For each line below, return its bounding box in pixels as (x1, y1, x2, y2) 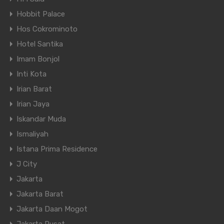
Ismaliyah (16, 129, 48, 139)
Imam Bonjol (16, 54, 59, 64)
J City (16, 159, 37, 169)
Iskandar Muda (16, 114, 66, 124)
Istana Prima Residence (16, 144, 97, 154)
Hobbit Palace (16, 9, 65, 19)
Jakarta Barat (16, 189, 63, 199)
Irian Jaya (16, 99, 49, 109)
